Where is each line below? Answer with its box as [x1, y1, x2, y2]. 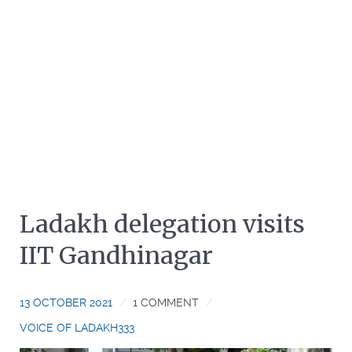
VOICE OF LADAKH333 [20, 321, 134, 334]
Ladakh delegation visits [20, 209, 305, 239]
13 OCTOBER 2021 [20, 296, 112, 309]
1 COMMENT [133, 296, 199, 309]
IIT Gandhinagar [20, 240, 213, 270]
